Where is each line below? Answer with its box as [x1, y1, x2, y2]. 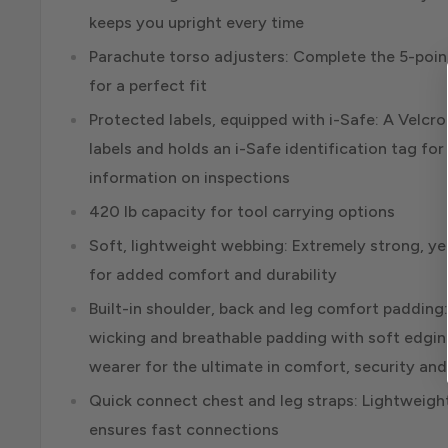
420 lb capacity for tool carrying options [89, 202, 395, 222]
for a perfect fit [89, 76, 207, 96]
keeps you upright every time [89, 13, 304, 33]
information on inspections [89, 168, 290, 188]
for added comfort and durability [89, 265, 337, 285]
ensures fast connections [89, 420, 279, 440]
